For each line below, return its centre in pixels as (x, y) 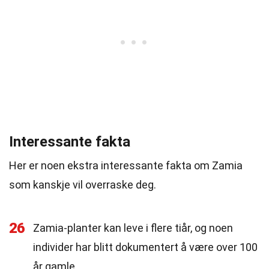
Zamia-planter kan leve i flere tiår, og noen (133, 228)
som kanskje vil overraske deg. (83, 185)
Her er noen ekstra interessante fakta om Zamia (126, 165)
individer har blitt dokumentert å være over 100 (145, 247)
